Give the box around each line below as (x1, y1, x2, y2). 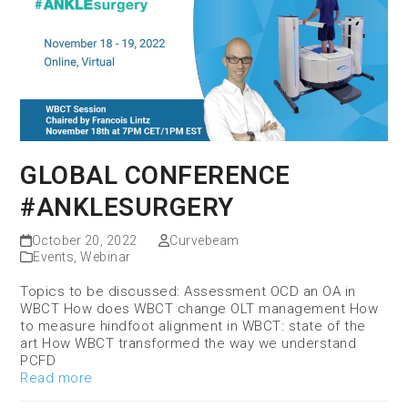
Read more (20, 369, 93, 386)
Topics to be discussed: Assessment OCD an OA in (20, 282, 356, 300)
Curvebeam (169, 232, 240, 248)
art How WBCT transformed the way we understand (20, 334, 357, 352)
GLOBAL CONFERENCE (20, 159, 291, 190)
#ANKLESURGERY (20, 191, 234, 222)
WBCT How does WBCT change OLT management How (20, 300, 379, 317)
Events (33, 249, 75, 264)
